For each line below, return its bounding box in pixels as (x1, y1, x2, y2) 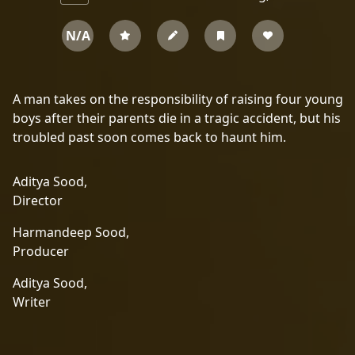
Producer (13, 242, 69, 260)
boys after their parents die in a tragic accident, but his (13, 109, 341, 127)
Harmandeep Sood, (13, 223, 129, 241)
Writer (13, 293, 51, 311)
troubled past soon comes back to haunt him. (13, 128, 286, 146)
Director (13, 192, 63, 209)
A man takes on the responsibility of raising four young (13, 90, 343, 108)
